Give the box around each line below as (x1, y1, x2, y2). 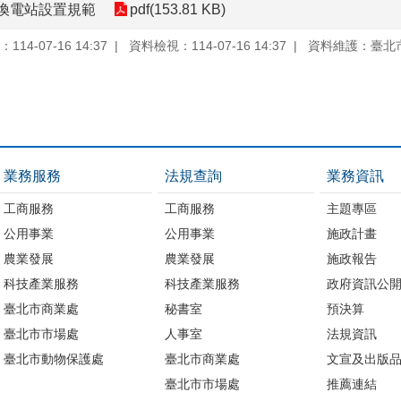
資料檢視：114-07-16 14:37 (129, 38, 286, 53)
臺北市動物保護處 (3, 351, 104, 366)
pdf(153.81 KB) (130, 2, 226, 17)
